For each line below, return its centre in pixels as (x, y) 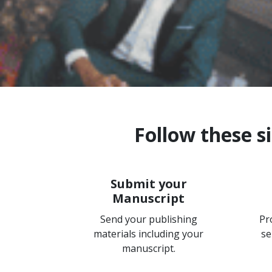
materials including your (148, 234)
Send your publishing (148, 219)
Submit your (148, 184)
